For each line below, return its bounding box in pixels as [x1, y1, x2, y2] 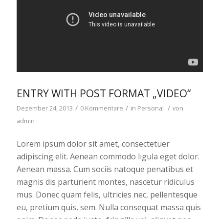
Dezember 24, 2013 [16, 103, 73, 112]
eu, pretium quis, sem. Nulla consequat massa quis [16, 202, 201, 213]
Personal [137, 103, 164, 112]
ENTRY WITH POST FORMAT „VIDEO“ [16, 86, 191, 100]
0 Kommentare [80, 103, 123, 112]
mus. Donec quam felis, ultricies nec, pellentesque [16, 189, 197, 200]
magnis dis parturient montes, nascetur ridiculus [16, 176, 195, 188]
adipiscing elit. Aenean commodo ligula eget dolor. [16, 151, 199, 162]
